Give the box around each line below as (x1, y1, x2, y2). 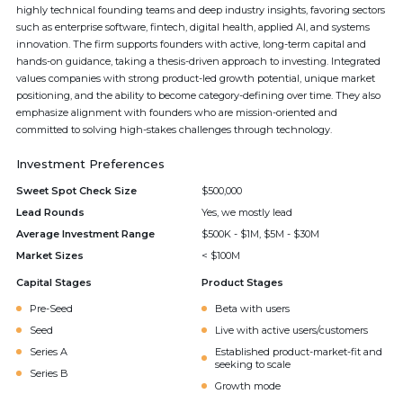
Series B (30, 367, 68, 380)
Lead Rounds (16, 206, 85, 219)
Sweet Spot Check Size (16, 184, 137, 197)
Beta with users (215, 302, 290, 315)
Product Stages (201, 276, 283, 289)
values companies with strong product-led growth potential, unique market (16, 72, 375, 85)
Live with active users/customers (215, 324, 368, 336)
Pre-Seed (30, 302, 73, 315)
